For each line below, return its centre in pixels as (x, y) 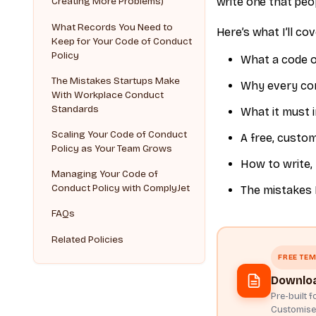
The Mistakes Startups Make (116, 81)
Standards (75, 109)
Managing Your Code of (105, 174)
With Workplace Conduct (108, 95)
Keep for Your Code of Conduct (122, 42)
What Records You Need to (113, 28)
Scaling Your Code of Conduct (120, 135)
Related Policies (88, 240)
